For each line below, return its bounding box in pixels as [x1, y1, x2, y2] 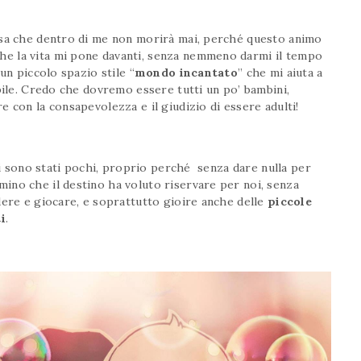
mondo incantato [134, 65, 239, 81]
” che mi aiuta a [238, 65, 323, 81]
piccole [268, 194, 312, 210]
